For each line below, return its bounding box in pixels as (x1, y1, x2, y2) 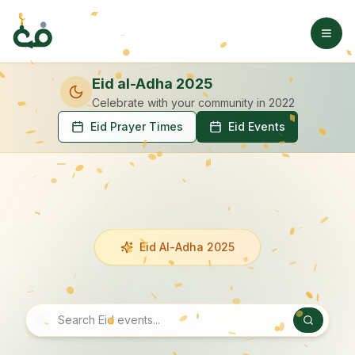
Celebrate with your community (92, 96, 254, 109)
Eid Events (227, 120, 285, 133)
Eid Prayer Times (90, 120, 183, 133)
